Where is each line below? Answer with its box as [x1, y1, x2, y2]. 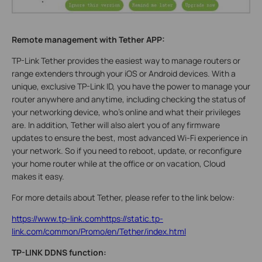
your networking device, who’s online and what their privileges [12, 106, 240, 118]
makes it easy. [12, 170, 64, 182]
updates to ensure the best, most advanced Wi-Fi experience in [12, 132, 247, 143]
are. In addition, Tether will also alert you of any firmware [12, 119, 220, 130]
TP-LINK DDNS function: [12, 246, 106, 258]
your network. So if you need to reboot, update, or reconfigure [12, 144, 242, 156]
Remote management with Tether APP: [12, 33, 165, 45]
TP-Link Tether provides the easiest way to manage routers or [12, 54, 240, 66]
